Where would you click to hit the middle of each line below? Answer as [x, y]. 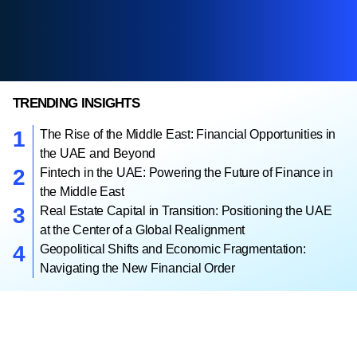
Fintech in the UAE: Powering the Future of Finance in [186, 173]
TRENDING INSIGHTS [76, 103]
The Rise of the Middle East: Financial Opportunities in [188, 134]
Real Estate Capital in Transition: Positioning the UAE [186, 211]
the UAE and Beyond [98, 153]
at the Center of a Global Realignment [143, 230]
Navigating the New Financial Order [137, 268]
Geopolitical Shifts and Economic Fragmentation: [173, 249]
